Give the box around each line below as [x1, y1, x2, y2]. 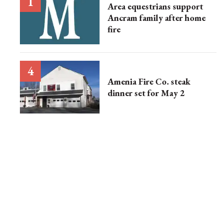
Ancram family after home [108, 11, 206, 23]
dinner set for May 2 [108, 87, 185, 99]
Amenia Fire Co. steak [108, 75, 191, 87]
